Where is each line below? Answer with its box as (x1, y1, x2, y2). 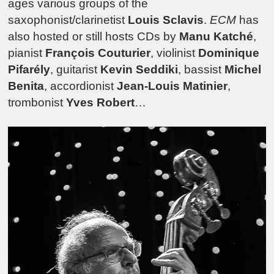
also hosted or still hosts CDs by (8, 29, 180, 43)
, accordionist (44, 79, 117, 92)
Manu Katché (179, 29, 254, 43)
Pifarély (8, 62, 51, 76)
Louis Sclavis (128, 13, 204, 26)
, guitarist (50, 62, 101, 76)
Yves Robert (66, 95, 135, 109)
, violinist (150, 46, 199, 59)
